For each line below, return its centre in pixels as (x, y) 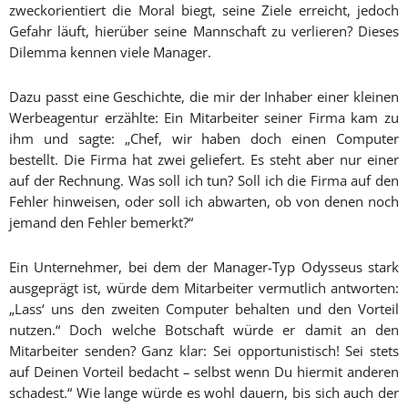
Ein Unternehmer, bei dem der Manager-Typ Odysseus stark (204, 267)
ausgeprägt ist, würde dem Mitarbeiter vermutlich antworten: (204, 288)
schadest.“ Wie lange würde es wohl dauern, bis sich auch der (204, 393)
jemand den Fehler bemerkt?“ (101, 223)
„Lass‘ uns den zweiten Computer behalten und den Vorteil (204, 309)
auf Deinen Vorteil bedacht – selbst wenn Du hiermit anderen (204, 372)
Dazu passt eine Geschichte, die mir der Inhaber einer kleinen (204, 97)
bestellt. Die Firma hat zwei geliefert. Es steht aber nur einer (204, 160)
